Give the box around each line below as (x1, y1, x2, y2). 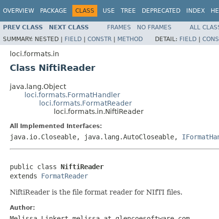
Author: (10, 204, 35, 211)
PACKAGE (40, 7, 67, 14)
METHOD (117, 35, 143, 43)
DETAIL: (155, 35, 179, 43)
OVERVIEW (3, 7, 34, 14)
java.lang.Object (10, 82, 66, 90)
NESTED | (35, 35, 65, 43)
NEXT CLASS (49, 23, 89, 31)
